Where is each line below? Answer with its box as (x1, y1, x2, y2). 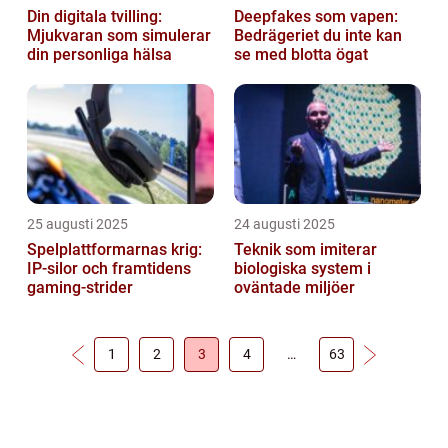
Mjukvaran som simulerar (27, 26, 211, 45)
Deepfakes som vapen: (234, 7, 398, 26)
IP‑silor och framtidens (27, 259, 191, 278)
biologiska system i (234, 259, 371, 278)
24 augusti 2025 (234, 216, 335, 232)
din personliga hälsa (27, 45, 172, 64)
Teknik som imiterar (234, 240, 377, 259)
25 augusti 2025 (27, 216, 128, 232)
